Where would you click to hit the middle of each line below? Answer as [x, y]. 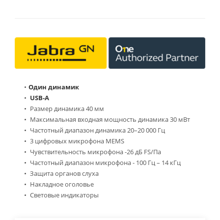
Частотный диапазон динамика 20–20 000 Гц [97, 130]
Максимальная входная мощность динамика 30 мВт [109, 119]
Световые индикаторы [64, 195]
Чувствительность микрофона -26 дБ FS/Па [95, 151]
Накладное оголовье [61, 184]
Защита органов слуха [64, 173]
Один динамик [54, 87]
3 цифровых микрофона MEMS [76, 141]
